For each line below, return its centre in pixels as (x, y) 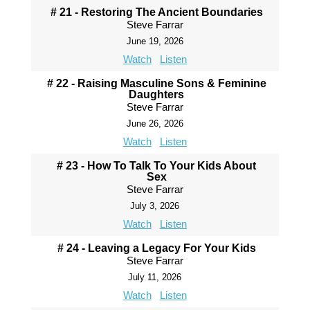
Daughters (157, 94)
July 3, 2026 (155, 206)
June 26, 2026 (155, 124)
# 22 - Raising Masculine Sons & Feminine (156, 83)
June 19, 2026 (155, 41)
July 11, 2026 (155, 277)
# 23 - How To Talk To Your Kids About (157, 166)
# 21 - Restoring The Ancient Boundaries (156, 12)
